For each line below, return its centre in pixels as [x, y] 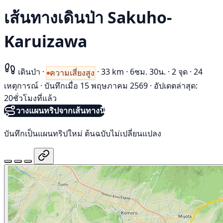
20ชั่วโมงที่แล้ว [30, 98]
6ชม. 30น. [148, 71]
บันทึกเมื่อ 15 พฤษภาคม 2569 [96, 86]
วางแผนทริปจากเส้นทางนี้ [60, 111]
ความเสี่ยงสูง [72, 73]
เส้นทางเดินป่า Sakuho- [88, 17]
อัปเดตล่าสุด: [176, 86]
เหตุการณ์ [21, 86]
